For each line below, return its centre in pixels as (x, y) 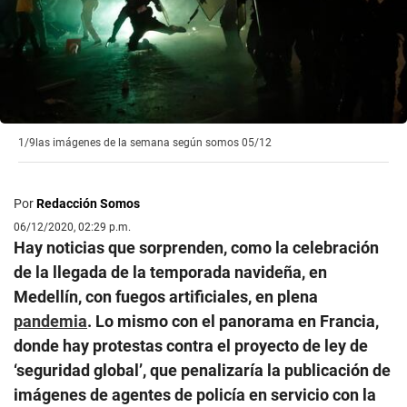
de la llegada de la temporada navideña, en (170, 272)
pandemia (50, 321)
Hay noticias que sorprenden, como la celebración (196, 247)
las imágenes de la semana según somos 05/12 (154, 142)
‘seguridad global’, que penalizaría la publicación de (202, 370)
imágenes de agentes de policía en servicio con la (195, 394)
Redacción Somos (88, 203)
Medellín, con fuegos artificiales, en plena (166, 296)
